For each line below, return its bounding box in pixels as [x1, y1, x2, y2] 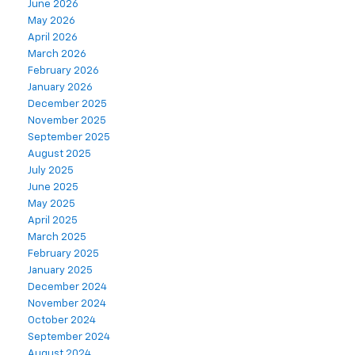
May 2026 [28, 16, 75, 27]
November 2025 [28, 116, 106, 127]
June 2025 [28, 182, 78, 193]
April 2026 [28, 32, 78, 44]
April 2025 [28, 216, 78, 227]
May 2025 [28, 199, 75, 210]
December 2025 [28, 99, 107, 110]
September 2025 [28, 132, 110, 143]
